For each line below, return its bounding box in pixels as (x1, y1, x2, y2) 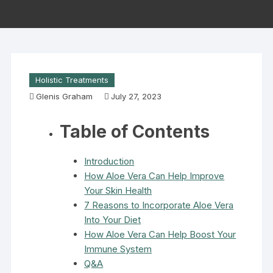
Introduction (84, 155, 135, 167)
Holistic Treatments (35, 75, 109, 85)
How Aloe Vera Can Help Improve (84, 170, 225, 182)
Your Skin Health (84, 185, 152, 196)
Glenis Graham (36, 91, 93, 101)
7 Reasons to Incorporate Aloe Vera (84, 199, 234, 211)
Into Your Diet (84, 214, 141, 225)
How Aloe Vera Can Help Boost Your (84, 229, 236, 240)
